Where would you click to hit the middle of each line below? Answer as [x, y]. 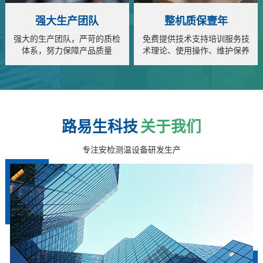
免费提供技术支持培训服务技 [196, 39]
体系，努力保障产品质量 [67, 50]
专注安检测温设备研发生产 [131, 150]
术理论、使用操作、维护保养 [196, 50]
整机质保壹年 [196, 21]
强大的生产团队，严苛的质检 [67, 39]
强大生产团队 [67, 21]
